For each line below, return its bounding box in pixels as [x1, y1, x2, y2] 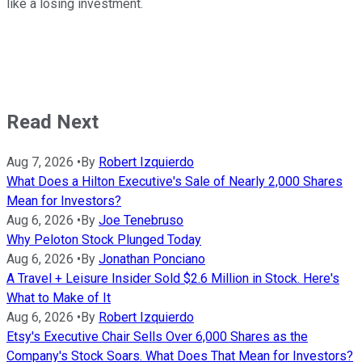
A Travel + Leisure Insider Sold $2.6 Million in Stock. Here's [6, 270, 339, 286]
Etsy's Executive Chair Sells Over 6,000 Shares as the [6, 328, 308, 344]
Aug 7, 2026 [6, 154, 74, 170]
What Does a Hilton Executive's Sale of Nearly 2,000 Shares [6, 173, 343, 189]
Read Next [6, 111, 99, 134]
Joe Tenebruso [99, 212, 183, 228]
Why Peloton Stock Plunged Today [6, 231, 201, 247]
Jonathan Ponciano [99, 250, 205, 267]
